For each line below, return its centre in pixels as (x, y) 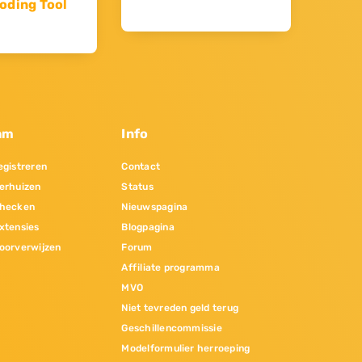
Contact (141, 167)
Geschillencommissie (172, 328)
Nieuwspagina (155, 207)
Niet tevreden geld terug (180, 308)
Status (137, 187)
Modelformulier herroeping (186, 349)
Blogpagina (148, 227)
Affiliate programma (170, 268)
